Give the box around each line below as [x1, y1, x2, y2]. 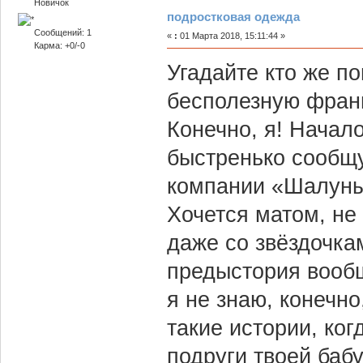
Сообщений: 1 [33, 27, 92, 37]
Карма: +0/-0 [33, 40, 85, 50]
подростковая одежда [166, 9, 300, 23]
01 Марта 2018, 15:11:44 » [177, 30, 285, 41]
